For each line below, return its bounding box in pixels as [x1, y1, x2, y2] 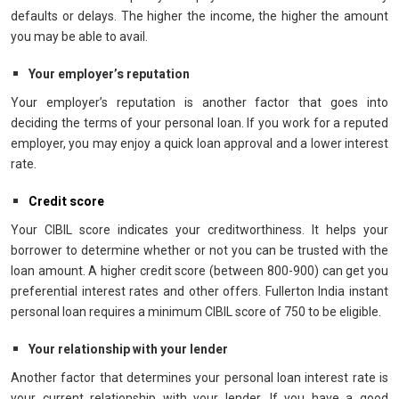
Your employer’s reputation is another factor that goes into [11, 95, 388, 110]
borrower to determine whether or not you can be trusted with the [11, 243, 388, 257]
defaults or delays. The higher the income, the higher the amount [11, 9, 388, 23]
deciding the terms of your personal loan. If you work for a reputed [11, 116, 388, 130]
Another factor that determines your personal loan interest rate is [11, 370, 388, 385]
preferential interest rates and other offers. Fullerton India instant [11, 284, 388, 298]
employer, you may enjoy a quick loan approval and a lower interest [11, 136, 388, 151]
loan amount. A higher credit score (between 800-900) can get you [11, 264, 388, 278]
